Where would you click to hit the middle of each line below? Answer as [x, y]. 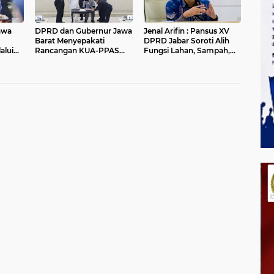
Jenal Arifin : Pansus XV [165, 31]
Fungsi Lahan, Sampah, [187, 50]
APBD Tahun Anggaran [78, 60]
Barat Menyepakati [70, 41]
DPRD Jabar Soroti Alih [186, 41]
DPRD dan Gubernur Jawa [83, 31]
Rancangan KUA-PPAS [77, 50]
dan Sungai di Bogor [181, 60]
